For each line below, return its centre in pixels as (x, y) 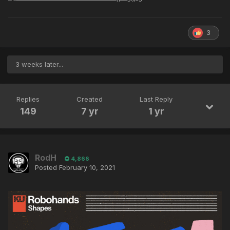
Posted (47, 168)
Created (90, 99)
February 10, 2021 (87, 168)
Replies (28, 99)
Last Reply (156, 99)
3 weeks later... (39, 64)
